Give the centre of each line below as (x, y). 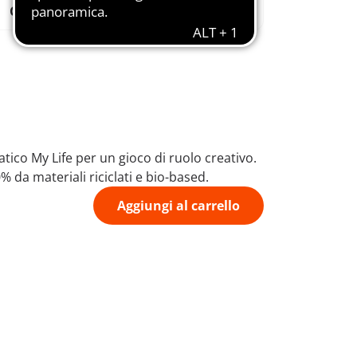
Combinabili (49, 11)
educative (200, 11)
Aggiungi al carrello (178, 206)
